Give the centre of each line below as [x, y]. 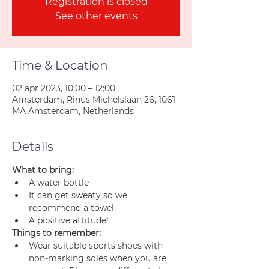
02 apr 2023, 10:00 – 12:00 [64, 88]
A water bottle [59, 183]
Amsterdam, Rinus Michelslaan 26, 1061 [94, 100]
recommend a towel [71, 208]
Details [33, 147]
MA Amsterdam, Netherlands [73, 111]
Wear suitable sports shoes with [97, 246]
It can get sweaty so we [79, 195]
